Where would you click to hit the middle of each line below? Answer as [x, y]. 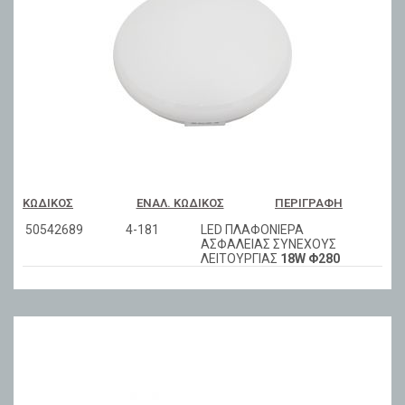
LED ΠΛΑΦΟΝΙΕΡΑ [252, 230]
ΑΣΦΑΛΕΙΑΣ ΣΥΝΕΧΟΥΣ [268, 245]
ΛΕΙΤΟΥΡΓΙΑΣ [240, 259]
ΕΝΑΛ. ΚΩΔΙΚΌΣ [180, 203]
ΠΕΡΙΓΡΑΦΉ [309, 203]
